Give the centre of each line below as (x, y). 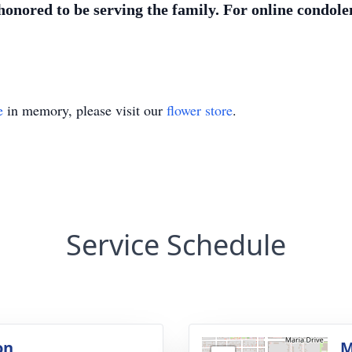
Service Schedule (176, 245)
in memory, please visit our (85, 110)
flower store (200, 110)
